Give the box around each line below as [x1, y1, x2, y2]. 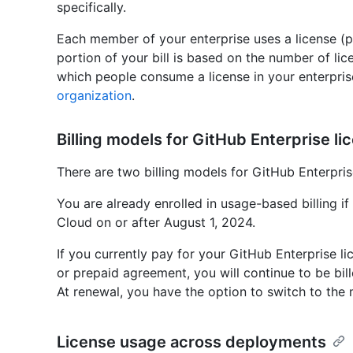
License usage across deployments [57, 332, 326, 351]
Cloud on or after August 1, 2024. [57, 214, 255, 230]
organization [57, 87, 132, 103]
